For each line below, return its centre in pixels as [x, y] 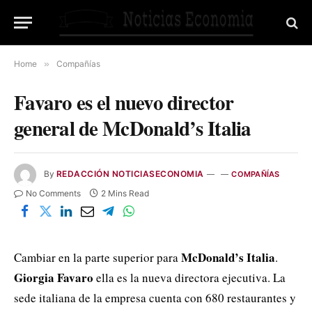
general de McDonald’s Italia [133, 128]
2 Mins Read [125, 193]
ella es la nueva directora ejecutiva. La [191, 278]
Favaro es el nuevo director [124, 102]
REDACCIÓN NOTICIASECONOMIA [130, 174]
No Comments [53, 193]
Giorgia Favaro [55, 278]
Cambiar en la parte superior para [97, 257]
